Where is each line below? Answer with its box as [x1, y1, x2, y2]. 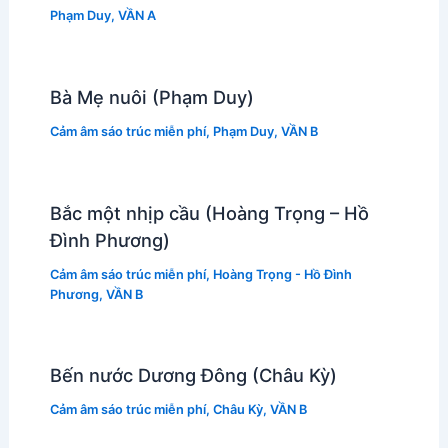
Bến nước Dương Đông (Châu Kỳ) [49, 364, 337, 387]
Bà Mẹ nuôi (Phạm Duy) [49, 85, 254, 108]
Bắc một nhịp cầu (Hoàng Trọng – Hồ [49, 201, 369, 224]
